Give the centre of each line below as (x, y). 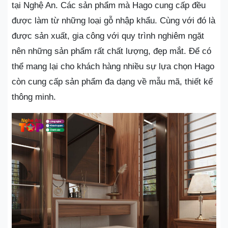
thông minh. (34, 97)
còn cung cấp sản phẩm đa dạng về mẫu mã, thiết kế (112, 81)
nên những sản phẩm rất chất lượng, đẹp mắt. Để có (111, 51)
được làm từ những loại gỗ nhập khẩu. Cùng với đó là (113, 20)
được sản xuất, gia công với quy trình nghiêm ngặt (108, 36)
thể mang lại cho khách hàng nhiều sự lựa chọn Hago (113, 66)
